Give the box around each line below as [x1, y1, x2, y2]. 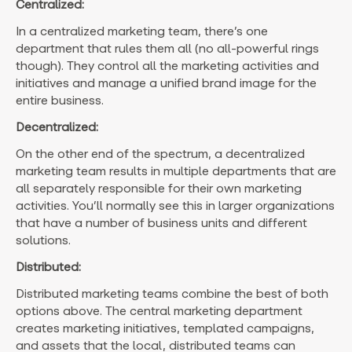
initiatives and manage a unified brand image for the [16, 75, 317, 91]
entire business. [16, 93, 104, 108]
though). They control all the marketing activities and [16, 58, 319, 74]
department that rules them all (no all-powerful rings [16, 41, 319, 57]
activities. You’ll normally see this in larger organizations [16, 198, 335, 214]
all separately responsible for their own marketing [16, 181, 302, 196]
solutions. [16, 233, 71, 248]
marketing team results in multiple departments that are [16, 163, 336, 179]
